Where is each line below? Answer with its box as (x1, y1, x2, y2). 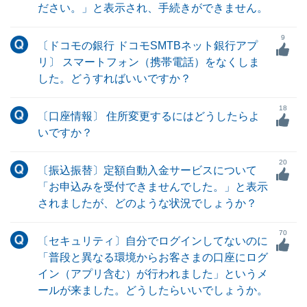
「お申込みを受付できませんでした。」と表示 (38, 181, 268, 193)
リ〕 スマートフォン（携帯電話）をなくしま (38, 56, 260, 68)
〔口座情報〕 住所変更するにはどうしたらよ (38, 110, 260, 122)
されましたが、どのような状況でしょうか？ (38, 197, 257, 209)
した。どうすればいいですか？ (38, 73, 191, 84)
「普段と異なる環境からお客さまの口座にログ (38, 251, 268, 263)
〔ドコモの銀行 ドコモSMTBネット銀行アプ (38, 40, 258, 51)
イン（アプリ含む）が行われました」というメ (38, 268, 268, 280)
